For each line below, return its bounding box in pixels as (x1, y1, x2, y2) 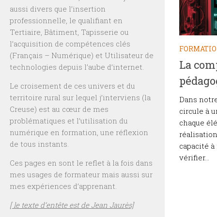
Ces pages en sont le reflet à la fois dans (10, 158, 153, 168)
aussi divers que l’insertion (10, 4, 106, 14)
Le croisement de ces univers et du (10, 81, 135, 91)
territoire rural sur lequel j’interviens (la (10, 93, 151, 103)
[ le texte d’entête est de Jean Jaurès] (10, 200, 134, 210)
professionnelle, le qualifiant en (10, 15, 123, 26)
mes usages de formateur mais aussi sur (10, 170, 153, 180)
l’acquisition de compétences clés (10, 39, 130, 49)
